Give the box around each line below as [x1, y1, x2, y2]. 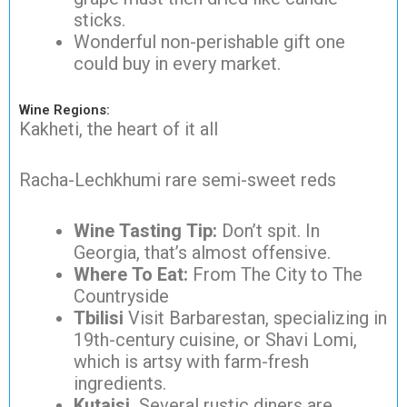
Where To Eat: [74, 263, 188, 286]
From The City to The [188, 263, 362, 286]
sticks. [74, 9, 125, 32]
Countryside [74, 285, 169, 308]
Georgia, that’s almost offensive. [74, 242, 331, 264]
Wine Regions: [19, 102, 110, 119]
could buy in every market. [74, 53, 281, 75]
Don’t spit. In [222, 220, 320, 243]
